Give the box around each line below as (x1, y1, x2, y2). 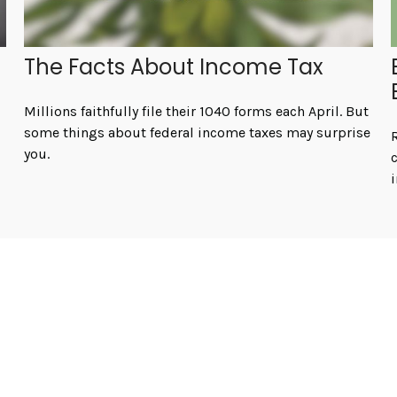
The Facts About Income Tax (24, 52, 324, 82)
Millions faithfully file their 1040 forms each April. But (24, 103, 370, 121)
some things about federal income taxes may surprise (24, 124, 371, 142)
